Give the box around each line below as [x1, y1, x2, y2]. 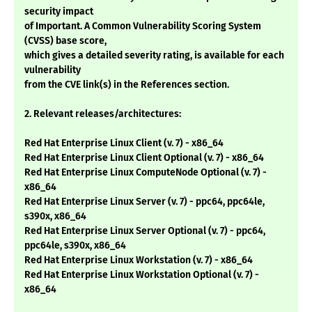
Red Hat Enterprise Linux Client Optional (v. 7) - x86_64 [24, 152, 264, 164]
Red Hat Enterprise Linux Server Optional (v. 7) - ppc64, [24, 225, 265, 237]
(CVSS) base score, [24, 35, 107, 47]
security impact [24, 6, 93, 18]
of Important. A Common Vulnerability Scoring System [24, 20, 261, 33]
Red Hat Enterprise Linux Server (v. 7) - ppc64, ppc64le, [24, 196, 265, 208]
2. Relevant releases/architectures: [24, 108, 181, 120]
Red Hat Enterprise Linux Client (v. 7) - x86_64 [24, 137, 224, 150]
